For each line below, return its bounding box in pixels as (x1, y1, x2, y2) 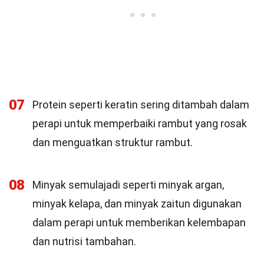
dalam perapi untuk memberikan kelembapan (32, 216, 246, 229)
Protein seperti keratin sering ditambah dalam (32, 98, 249, 111)
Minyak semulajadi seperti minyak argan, (32, 179, 224, 191)
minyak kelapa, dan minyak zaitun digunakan (32, 197, 242, 210)
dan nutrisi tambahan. (32, 235, 136, 247)
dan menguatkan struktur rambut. (32, 136, 193, 148)
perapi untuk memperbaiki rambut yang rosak (32, 117, 247, 130)
